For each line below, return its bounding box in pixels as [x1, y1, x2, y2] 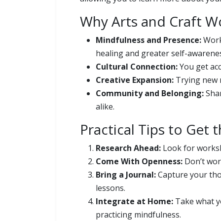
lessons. [96, 183, 125, 194]
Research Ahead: [96, 143, 161, 154]
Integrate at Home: [96, 196, 173, 207]
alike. [96, 101, 114, 112]
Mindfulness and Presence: [96, 35, 201, 46]
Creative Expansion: [96, 74, 174, 86]
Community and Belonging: [96, 88, 204, 99]
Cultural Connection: [96, 61, 178, 73]
